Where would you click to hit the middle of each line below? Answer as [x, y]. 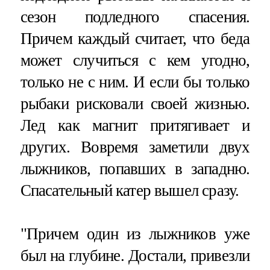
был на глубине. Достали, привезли [135, 255]
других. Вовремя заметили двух [135, 147]
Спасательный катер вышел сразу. [130, 190]
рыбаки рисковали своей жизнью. [135, 103]
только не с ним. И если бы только [135, 82]
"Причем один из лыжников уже [135, 234]
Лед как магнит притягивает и [135, 125]
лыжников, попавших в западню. [135, 168]
